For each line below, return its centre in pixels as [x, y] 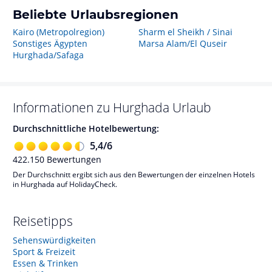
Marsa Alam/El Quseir [182, 43]
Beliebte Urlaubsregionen [96, 15]
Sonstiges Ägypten [50, 43]
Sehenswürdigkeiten [54, 240]
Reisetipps [43, 221]
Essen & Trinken [46, 263]
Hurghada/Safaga [48, 55]
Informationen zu [63, 107]
